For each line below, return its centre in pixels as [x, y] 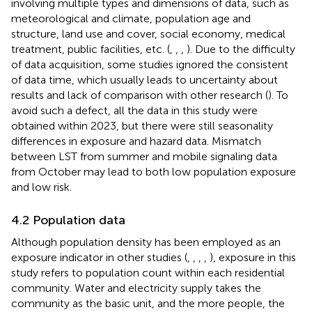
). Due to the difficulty [241, 49]
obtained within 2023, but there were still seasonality [142, 125]
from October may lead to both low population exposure [154, 171]
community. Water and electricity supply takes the [136, 288]
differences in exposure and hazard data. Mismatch [136, 141]
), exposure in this [253, 257]
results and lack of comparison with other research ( [140, 95]
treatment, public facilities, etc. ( [91, 49]
